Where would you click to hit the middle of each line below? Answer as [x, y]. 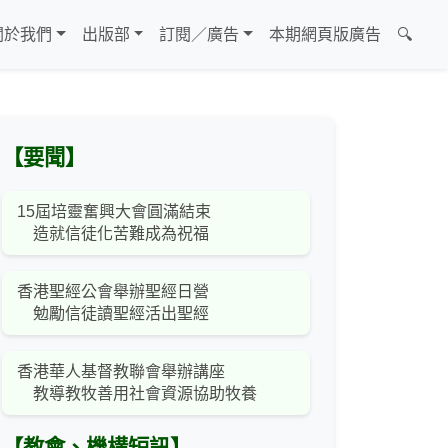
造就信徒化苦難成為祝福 [113, 234]
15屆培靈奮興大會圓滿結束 [114, 212]
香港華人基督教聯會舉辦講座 [121, 372]
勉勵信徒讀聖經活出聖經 [113, 314]
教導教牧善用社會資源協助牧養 [137, 394]
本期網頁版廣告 [325, 35]
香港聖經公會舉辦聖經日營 [113, 292]
